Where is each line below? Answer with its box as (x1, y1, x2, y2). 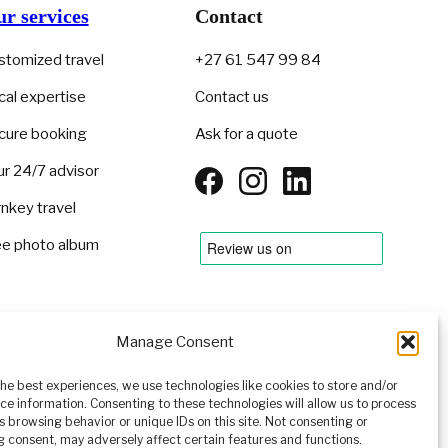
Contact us (194, 87, 269, 106)
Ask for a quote (194, 124, 298, 143)
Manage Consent (115, 333, 234, 351)
